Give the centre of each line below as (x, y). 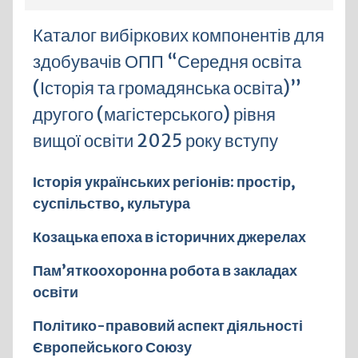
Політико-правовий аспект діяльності (167, 326)
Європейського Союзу (112, 347)
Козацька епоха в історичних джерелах (169, 237)
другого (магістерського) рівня (154, 114)
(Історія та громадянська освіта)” (167, 88)
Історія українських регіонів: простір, (164, 182)
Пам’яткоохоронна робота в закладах (165, 270)
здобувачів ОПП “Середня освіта (167, 62)
